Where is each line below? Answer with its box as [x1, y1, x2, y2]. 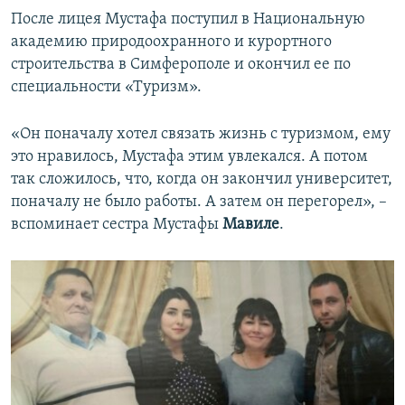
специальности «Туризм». [11, 79, 202, 97]
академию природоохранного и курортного [11, 33, 332, 52]
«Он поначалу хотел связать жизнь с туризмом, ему [11, 126, 391, 144]
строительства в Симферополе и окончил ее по [11, 56, 351, 74]
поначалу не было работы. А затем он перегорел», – [11, 193, 387, 212]
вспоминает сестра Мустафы [11, 216, 222, 234]
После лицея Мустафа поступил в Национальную [11, 11, 365, 29]
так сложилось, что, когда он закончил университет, [11, 171, 392, 189]
